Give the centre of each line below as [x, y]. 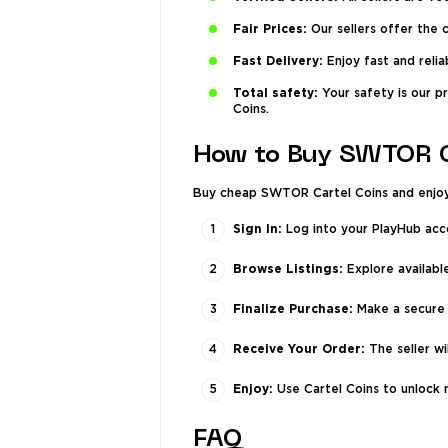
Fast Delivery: [278, 61]
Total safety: [275, 93]
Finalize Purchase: [293, 309]
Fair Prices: [270, 29]
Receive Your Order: [299, 349]
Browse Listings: [288, 269]
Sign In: [257, 229]
